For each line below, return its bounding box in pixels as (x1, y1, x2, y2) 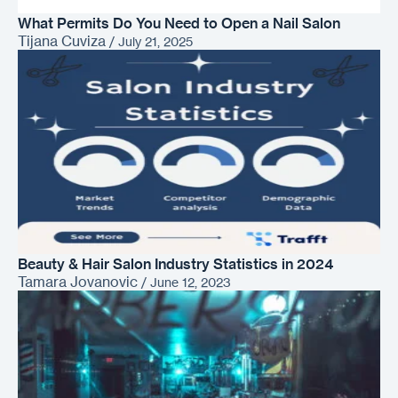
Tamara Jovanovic (18, 272, 138, 291)
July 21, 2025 (118, 33, 193, 49)
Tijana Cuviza (18, 31, 106, 50)
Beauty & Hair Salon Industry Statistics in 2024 (18, 254, 333, 273)
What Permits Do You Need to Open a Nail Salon (18, 13, 340, 32)
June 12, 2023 (150, 274, 231, 290)
